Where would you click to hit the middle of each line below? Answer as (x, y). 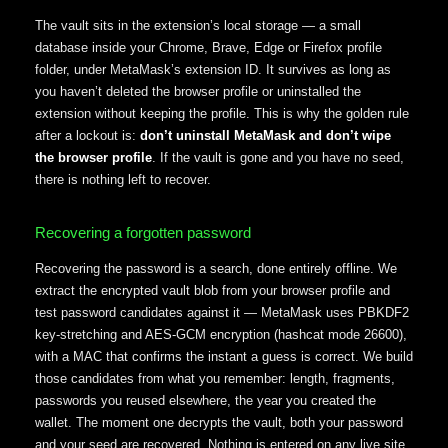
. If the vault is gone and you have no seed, (278, 158)
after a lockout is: (87, 136)
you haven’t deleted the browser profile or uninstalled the (198, 92)
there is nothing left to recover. (123, 180)
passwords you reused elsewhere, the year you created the (205, 400)
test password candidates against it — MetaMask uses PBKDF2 (222, 312)
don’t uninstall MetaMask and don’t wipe (265, 136)
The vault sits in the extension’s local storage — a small (198, 26)
